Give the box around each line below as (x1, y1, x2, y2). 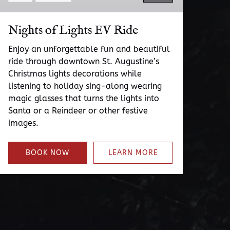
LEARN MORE (108, 148, 158, 157)
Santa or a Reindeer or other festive (8, 106, 148, 116)
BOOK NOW (26, 148, 70, 157)
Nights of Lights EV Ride (8, 23, 138, 39)
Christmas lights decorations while (8, 69, 142, 79)
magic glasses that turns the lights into (8, 93, 159, 103)
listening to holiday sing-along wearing (8, 81, 162, 91)
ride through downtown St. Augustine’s (8, 56, 159, 66)
